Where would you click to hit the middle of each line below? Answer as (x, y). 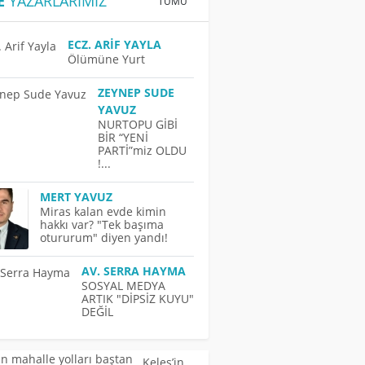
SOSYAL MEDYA (124, 286)
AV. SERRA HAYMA (134, 271)
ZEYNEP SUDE (136, 93)
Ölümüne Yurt (107, 59)
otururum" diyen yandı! (104, 238)
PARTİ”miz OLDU (143, 151)
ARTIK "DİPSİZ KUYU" (138, 299)
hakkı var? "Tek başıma (102, 225)
